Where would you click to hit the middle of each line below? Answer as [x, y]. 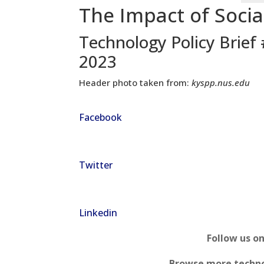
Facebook [101, 117]
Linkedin [98, 212]
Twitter [96, 165]
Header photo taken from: [136, 82]
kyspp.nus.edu [221, 82]
